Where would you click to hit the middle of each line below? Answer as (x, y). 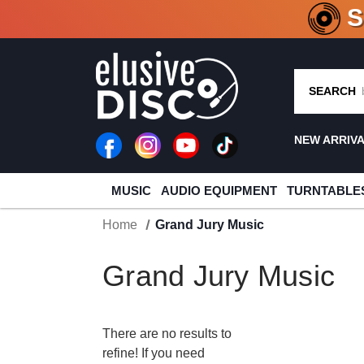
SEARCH (332, 91)
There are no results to (167, 334)
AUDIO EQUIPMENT (219, 191)
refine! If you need (154, 353)
